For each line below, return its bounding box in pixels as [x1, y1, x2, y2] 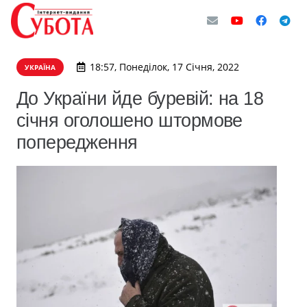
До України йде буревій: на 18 [16, 88, 264, 109]
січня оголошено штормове [16, 110, 243, 131]
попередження [16, 132, 138, 153]
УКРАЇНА [25, 62, 56, 72]
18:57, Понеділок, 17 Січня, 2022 [89, 60, 239, 73]
